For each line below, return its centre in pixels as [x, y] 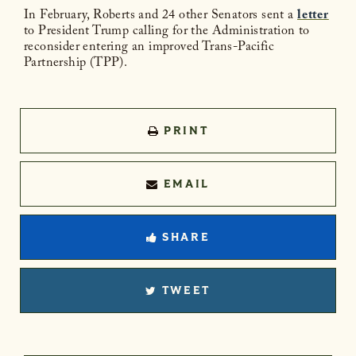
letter [313, 17]
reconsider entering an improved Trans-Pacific [149, 48]
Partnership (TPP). [77, 64]
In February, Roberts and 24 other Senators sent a [161, 17]
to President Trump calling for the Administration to [167, 33]
